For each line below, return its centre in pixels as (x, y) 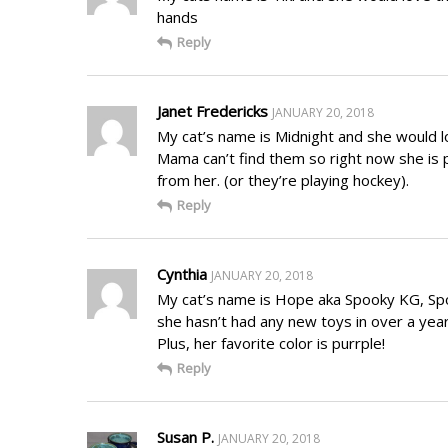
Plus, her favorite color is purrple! (271, 342)
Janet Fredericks (212, 110)
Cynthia (182, 273)
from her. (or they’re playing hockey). (283, 179)
